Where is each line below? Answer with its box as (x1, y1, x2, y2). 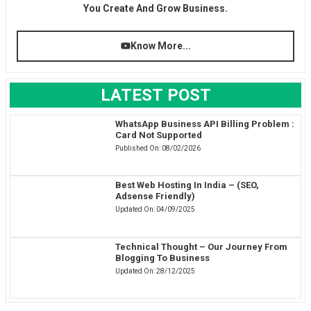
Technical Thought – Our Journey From (115, 241, 288, 252)
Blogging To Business (115, 252, 210, 263)
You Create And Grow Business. (83, 2, 228, 14)
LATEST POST (100, 85, 211, 105)
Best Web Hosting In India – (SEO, (115, 180, 260, 191)
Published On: (115, 144, 162, 152)
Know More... (130, 40, 191, 51)
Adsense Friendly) (115, 191, 196, 202)
